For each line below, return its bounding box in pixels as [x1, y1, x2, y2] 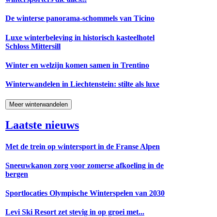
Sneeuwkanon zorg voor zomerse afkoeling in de [5, 161, 164, 170]
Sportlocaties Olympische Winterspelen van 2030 [5, 189, 165, 198]
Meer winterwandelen [9, 100, 68, 108]
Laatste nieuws [5, 119, 79, 132]
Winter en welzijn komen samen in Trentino [5, 61, 149, 69]
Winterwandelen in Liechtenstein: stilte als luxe [5, 80, 159, 89]
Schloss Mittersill [5, 42, 61, 50]
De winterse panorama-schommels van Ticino [5, 14, 155, 23]
